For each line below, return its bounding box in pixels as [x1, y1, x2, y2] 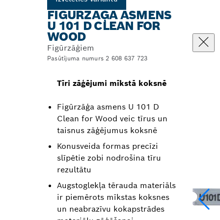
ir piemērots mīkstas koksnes [57, 192, 169, 202]
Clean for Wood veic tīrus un [57, 113, 167, 124]
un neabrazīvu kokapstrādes [57, 204, 165, 214]
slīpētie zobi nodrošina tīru [57, 153, 161, 163]
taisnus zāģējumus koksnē [57, 125, 157, 136]
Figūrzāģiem [47, 43, 94, 53]
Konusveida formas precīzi [57, 141, 158, 151]
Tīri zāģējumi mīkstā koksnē [57, 78, 167, 88]
